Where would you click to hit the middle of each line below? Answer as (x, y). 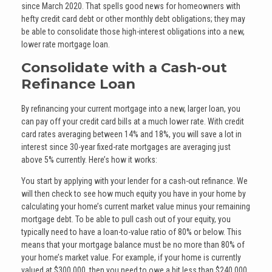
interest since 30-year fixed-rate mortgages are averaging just (126, 147)
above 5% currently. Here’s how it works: (89, 159)
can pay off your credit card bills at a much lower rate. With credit (133, 121)
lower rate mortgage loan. (66, 44)
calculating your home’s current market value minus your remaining (136, 206)
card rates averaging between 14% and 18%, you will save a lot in (131, 134)
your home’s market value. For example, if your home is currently (131, 257)
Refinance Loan (78, 83)
